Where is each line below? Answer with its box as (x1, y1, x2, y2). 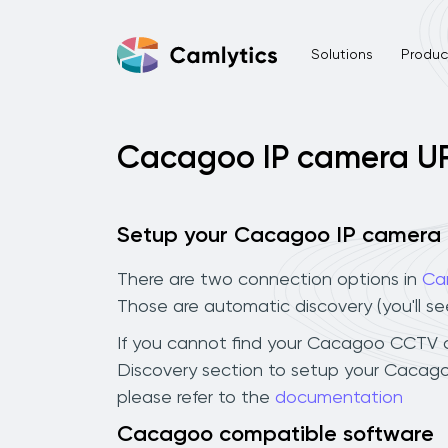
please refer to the (117, 388, 275, 407)
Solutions (310, 47, 373, 62)
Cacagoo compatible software (117, 423, 434, 446)
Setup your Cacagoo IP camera (117, 225, 441, 247)
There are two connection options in (117, 270, 422, 289)
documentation (275, 388, 403, 407)
